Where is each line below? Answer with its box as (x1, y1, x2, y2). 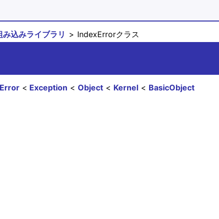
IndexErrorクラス (75, 29, 140, 39)
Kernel (113, 82, 139, 92)
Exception (29, 82, 68, 92)
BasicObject (148, 82, 195, 92)
